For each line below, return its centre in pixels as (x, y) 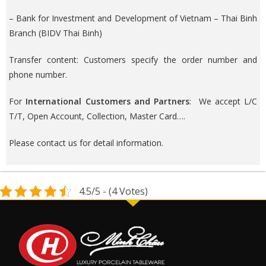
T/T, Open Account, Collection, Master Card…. (97, 116)
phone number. (38, 75)
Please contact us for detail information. (86, 143)
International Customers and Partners (107, 102)
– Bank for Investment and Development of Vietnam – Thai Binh (133, 18)
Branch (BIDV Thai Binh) (56, 33)
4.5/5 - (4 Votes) (113, 191)
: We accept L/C (223, 102)
